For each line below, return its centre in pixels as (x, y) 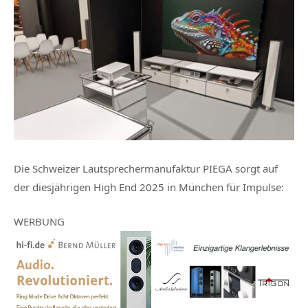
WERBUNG (39, 222)
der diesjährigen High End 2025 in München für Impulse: (149, 187)
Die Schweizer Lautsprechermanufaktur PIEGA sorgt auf (146, 169)
